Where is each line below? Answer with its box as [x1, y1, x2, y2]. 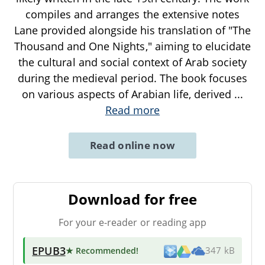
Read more [105, 102, 160, 117]
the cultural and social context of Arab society [18, 54, 247, 69]
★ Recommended [65, 244, 137, 256]
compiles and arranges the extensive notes [25, 7, 240, 21]
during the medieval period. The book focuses [17, 70, 248, 85]
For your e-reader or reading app [58, 215, 207, 229]
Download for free [68, 189, 197, 209]
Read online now [89, 138, 176, 152]
